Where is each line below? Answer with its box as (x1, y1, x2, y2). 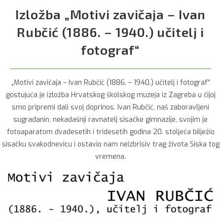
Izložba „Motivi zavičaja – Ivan (15, 6, 206, 22)
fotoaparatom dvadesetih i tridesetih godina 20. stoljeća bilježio (6, 127, 215, 137)
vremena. (95, 151, 126, 161)
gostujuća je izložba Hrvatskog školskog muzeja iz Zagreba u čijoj (5, 90, 216, 100)
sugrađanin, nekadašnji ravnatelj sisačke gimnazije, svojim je (13, 114, 208, 124)
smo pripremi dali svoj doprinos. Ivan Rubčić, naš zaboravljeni (12, 102, 209, 112)
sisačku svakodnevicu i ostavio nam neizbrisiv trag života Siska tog (1, 139, 220, 149)
